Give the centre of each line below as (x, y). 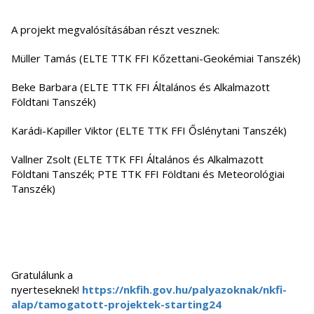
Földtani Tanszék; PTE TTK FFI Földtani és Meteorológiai (148, 174)
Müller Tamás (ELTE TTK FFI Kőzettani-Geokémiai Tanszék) (156, 59)
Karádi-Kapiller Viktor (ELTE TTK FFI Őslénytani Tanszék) (149, 131)
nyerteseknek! (47, 290)
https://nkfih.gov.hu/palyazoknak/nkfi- (184, 290)
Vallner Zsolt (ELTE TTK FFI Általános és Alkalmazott (137, 159)
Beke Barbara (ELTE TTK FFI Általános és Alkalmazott (141, 87)
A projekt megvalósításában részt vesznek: (115, 30)
